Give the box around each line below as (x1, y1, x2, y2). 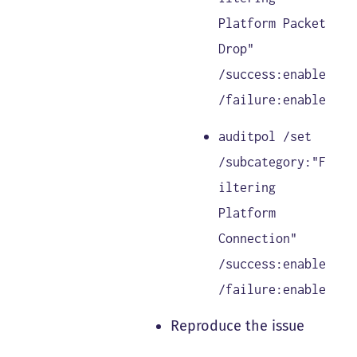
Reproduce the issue (171, 317, 305, 335)
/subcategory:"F (218, 155, 327, 170)
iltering (218, 180, 277, 195)
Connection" (218, 231, 298, 246)
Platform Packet (218, 15, 327, 30)
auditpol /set (218, 129, 312, 144)
